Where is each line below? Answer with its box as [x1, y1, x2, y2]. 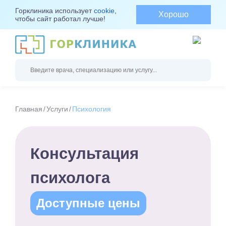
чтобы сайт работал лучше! [15, 15, 105, 23]
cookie [94, 7, 115, 15]
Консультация [30, 145, 139, 162]
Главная [15, 105, 42, 114]
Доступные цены [36, 196, 140, 210]
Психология [72, 105, 111, 114]
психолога [30, 169, 110, 187]
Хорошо [158, 10, 189, 19]
